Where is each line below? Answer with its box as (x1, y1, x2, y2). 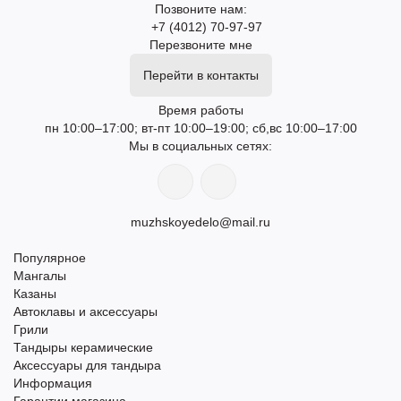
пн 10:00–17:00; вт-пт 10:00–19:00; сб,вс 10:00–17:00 (44, 121, 357, 135)
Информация (13, 376, 92, 390)
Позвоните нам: (154, 2, 247, 16)
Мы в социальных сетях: (129, 139, 272, 153)
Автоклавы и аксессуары (13, 304, 158, 319)
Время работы (158, 103, 243, 117)
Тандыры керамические (13, 340, 153, 354)
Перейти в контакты (142, 68, 259, 82)
